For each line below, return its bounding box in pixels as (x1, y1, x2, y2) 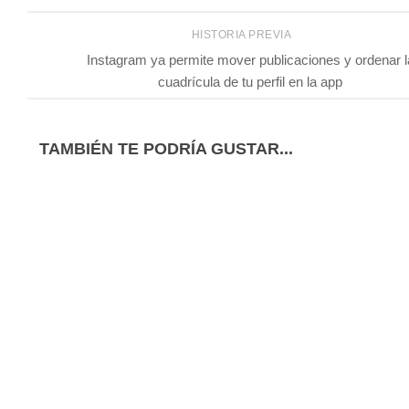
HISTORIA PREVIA (191, 27, 295, 41)
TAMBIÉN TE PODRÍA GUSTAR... (39, 140, 293, 159)
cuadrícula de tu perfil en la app (158, 74, 342, 90)
